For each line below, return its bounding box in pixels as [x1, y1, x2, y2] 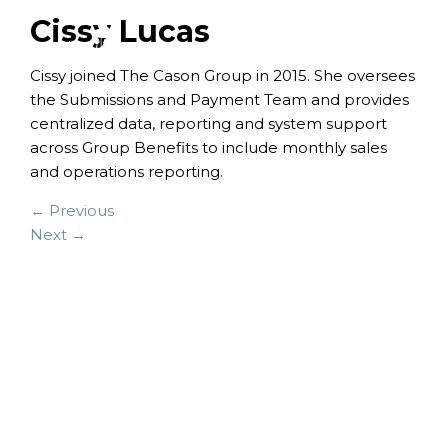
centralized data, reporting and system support [30, 114, 387, 134]
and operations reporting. [30, 162, 223, 182]
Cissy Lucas [30, 13, 210, 51]
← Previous [30, 201, 114, 221]
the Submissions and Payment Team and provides [30, 90, 409, 110]
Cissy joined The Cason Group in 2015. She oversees [30, 66, 415, 86]
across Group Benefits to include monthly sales [30, 138, 387, 158]
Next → [30, 225, 86, 245]
